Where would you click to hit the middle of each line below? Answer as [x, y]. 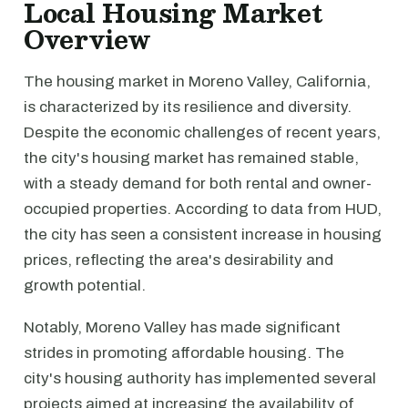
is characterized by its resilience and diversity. [188, 107]
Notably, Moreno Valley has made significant [182, 327]
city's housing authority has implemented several [200, 378]
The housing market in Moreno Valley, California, [197, 82]
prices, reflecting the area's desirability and [178, 260]
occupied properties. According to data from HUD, [203, 209]
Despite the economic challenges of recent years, [202, 133]
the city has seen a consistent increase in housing [203, 235]
